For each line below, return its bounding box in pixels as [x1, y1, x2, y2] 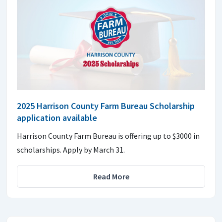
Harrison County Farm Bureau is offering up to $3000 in [17, 130, 200, 141]
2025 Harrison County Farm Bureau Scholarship [17, 100, 195, 111]
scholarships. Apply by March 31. [17, 144, 125, 155]
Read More [93, 171, 129, 181]
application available [17, 111, 97, 123]
